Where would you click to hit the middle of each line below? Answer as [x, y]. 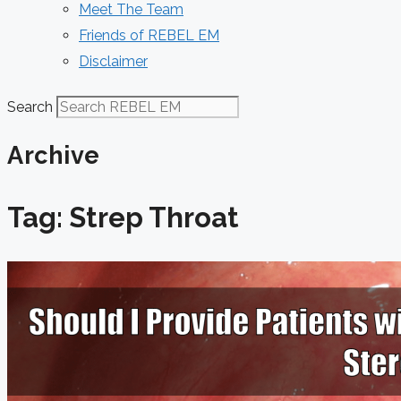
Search [30, 107]
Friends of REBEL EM [149, 35]
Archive [54, 156]
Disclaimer [113, 61]
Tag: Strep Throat [123, 218]
